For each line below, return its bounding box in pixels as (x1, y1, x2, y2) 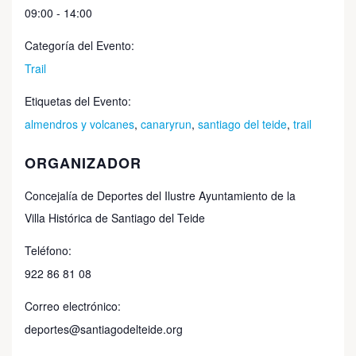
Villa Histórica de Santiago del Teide (25, 210, 205, 226)
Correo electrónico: (25, 298, 121, 315)
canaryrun (141, 116, 192, 133)
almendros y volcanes (25, 116, 134, 133)
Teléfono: (25, 242, 72, 259)
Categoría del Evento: (25, 37, 134, 54)
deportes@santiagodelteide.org (25, 321, 183, 338)
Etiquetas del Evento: (25, 93, 131, 110)
